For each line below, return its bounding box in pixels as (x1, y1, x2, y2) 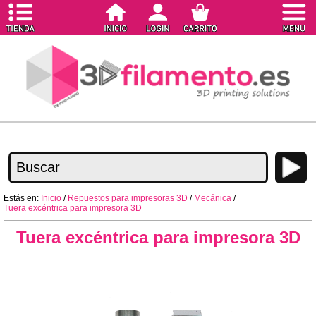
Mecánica (194, 193, 231, 203)
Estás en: (4, 193, 41, 203)
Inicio (41, 193, 61, 203)
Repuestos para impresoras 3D (68, 193, 188, 203)
